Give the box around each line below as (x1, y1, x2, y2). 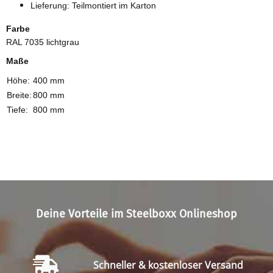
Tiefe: (7, 104, 28, 115)
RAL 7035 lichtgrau (6, 37, 79, 47)
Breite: (7, 90, 32, 100)
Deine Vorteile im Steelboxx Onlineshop (36, 207, 237, 221)
